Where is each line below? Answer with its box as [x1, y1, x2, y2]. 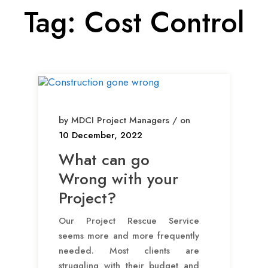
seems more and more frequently [59, 229, 199, 243]
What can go [59, 148, 150, 172]
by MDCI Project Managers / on [59, 114, 190, 127]
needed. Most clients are [59, 244, 199, 258]
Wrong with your [59, 167, 178, 191]
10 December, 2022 [59, 129, 142, 142]
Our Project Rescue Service [59, 214, 199, 228]
